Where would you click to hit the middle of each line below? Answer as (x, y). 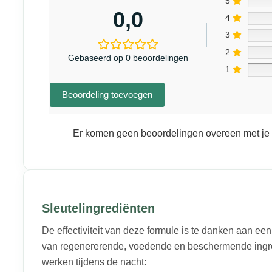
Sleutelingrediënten (98, 208)
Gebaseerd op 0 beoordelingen (128, 57)
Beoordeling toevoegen (107, 94)
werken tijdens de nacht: (94, 262)
